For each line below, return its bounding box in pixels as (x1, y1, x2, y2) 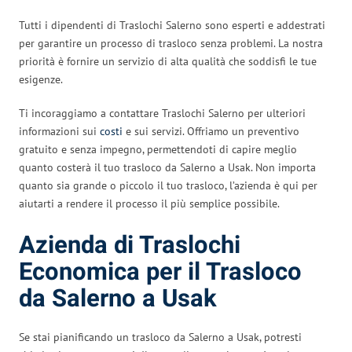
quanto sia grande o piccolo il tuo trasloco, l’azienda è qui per (19, 178, 317, 192)
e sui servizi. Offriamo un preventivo (123, 123, 299, 138)
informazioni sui (19, 123, 100, 138)
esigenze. (19, 71, 63, 86)
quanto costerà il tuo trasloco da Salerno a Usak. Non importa (19, 159, 316, 174)
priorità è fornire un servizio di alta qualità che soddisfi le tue (19, 53, 317, 68)
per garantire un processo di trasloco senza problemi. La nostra (19, 35, 323, 50)
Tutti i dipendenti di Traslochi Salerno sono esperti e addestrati (19, 17, 325, 32)
